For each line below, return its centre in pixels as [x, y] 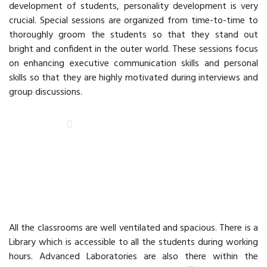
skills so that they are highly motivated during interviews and [133, 78]
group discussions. [46, 93]
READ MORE [34, 125]
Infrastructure [36, 197]
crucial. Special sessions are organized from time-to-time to [133, 21]
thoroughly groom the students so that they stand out [133, 35]
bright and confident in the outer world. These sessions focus [133, 50]
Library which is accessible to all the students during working [133, 243]
